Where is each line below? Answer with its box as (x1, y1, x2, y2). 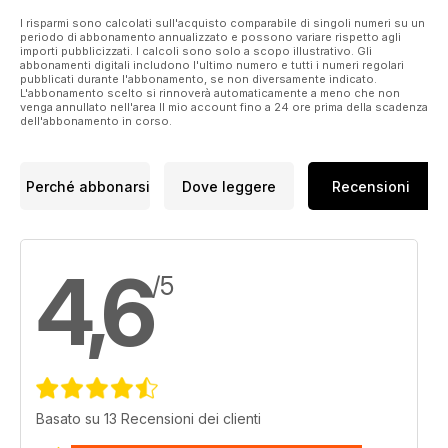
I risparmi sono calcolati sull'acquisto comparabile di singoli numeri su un (20, 16, 425, 31)
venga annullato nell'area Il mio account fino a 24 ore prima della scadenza (20, 100, 428, 115)
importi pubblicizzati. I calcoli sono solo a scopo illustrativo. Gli (20, 44, 372, 59)
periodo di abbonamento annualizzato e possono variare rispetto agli (20, 30, 401, 45)
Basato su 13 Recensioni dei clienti (36, 410, 261, 428)
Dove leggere (182, 177, 276, 195)
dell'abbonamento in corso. (20, 114, 172, 129)
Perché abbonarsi (26, 177, 150, 195)
